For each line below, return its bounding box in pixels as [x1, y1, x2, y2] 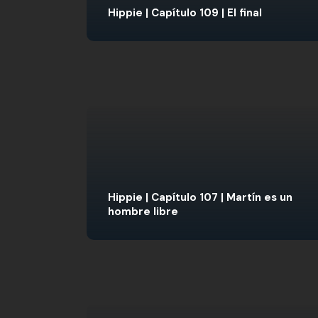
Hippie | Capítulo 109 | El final [108, 6, 262, 20]
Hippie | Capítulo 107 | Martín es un [108, 190, 292, 204]
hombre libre [108, 204, 178, 219]
